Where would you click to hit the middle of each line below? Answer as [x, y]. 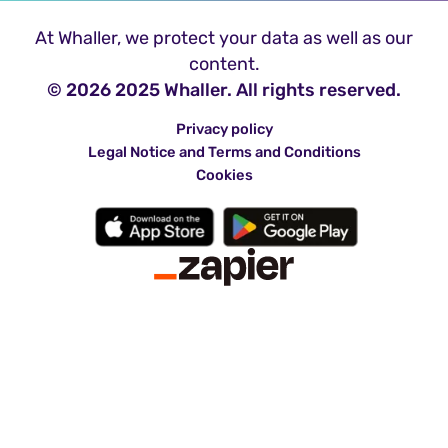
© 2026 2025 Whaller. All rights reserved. [224, 90]
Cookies [224, 175]
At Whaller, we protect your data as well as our [224, 38]
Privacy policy [224, 129]
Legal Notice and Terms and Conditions [224, 152]
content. [224, 64]
